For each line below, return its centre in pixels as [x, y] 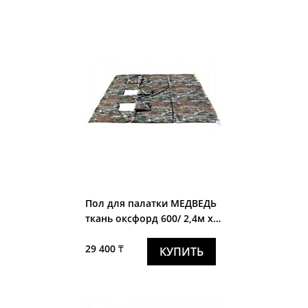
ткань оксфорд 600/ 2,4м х [149, 218]
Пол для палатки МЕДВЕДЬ [128, 203]
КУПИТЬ [181, 251]
